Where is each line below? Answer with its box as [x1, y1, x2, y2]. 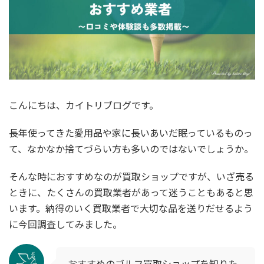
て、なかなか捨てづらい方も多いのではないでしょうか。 [9, 141, 253, 156]
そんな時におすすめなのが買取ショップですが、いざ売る [9, 169, 254, 184]
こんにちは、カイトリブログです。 [9, 98, 159, 113]
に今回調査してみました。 [9, 217, 122, 232]
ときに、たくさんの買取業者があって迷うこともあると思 [9, 185, 253, 200]
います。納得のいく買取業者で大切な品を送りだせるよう [9, 201, 253, 216]
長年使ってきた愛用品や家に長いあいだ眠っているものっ [9, 126, 253, 140]
